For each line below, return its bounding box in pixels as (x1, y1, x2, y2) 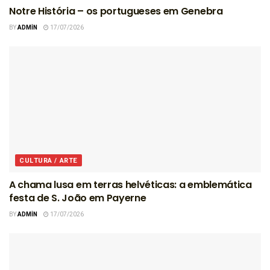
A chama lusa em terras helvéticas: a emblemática (9, 177, 252, 192)
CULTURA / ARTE (19, 155, 78, 166)
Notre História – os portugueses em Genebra (9, 4, 223, 18)
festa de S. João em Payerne (9, 190, 146, 205)
